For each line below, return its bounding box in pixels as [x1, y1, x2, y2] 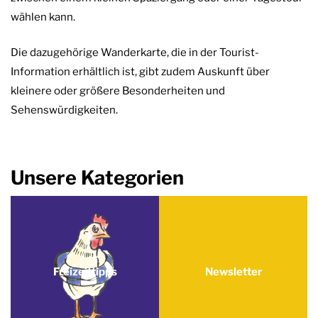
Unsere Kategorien [11, 166, 184, 190]
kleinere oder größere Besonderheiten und [11, 84, 225, 97]
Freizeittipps [53, 265, 117, 278]
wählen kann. [11, 11, 75, 24]
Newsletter [204, 265, 262, 278]
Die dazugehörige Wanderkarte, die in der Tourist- [11, 45, 259, 59]
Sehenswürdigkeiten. [11, 103, 118, 116]
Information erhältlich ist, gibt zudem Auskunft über [11, 65, 270, 78]
